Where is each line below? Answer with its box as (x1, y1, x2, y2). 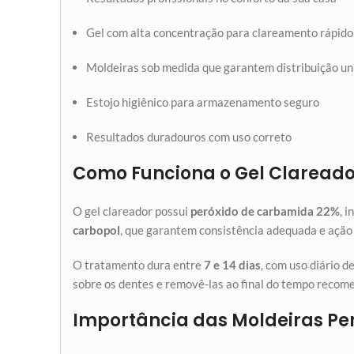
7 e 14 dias (204, 258, 261, 272)
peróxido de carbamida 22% (190, 204, 340, 218)
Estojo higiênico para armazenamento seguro (86, 95, 319, 109)
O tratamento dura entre (73, 258, 204, 272)
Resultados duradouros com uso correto (86, 130, 292, 144)
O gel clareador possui (73, 204, 190, 218)
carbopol (73, 223, 120, 237)
